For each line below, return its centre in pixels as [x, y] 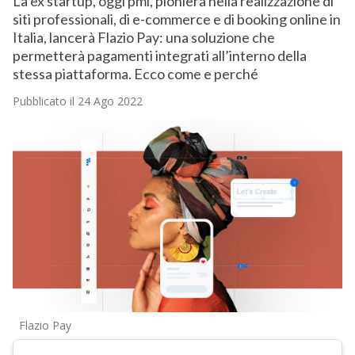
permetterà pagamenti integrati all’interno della [159, 56]
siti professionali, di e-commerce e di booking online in [176, 19]
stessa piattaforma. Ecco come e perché [135, 74]
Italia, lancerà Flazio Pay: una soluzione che [143, 38]
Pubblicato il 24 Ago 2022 [77, 101]
